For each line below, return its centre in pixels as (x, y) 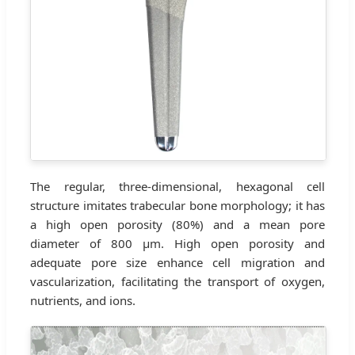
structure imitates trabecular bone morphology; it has (177, 205)
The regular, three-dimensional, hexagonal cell (177, 186)
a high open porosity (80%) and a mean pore (177, 224)
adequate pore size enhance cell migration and (177, 262)
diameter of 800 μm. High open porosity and (177, 243)
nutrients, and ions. (83, 300)
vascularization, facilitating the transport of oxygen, (177, 281)
